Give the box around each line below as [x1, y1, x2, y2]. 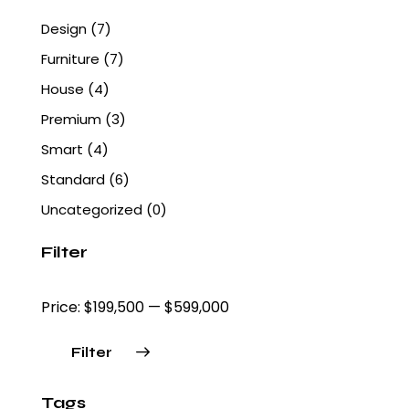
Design [41, 19, 87, 39]
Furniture [41, 49, 100, 69]
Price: [41, 297, 84, 319]
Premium [41, 110, 101, 130]
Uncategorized [41, 200, 142, 220]
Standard [41, 170, 105, 190]
